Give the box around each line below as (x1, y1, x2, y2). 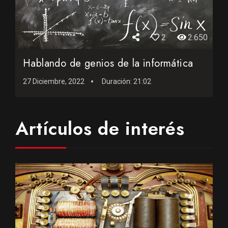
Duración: (102, 77, 133, 86)
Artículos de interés (15, 115, 185, 142)
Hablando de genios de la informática (23, 56, 193, 71)
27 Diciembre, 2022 (23, 77, 84, 86)
